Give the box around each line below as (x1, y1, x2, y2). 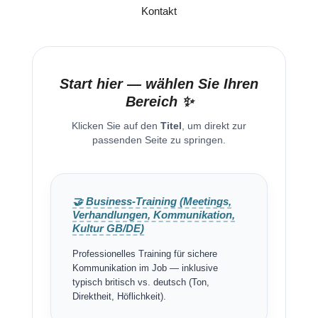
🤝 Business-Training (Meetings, (72, 196, 231, 208)
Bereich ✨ (125, 94, 193, 110)
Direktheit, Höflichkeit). (72, 292, 166, 302)
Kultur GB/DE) (72, 223, 144, 235)
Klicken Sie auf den (72, 121, 160, 132)
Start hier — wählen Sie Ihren (60, 76, 258, 92)
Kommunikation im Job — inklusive (72, 263, 218, 274)
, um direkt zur (182, 121, 246, 132)
